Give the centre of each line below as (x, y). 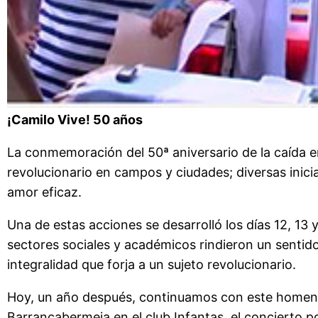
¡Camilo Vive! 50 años (75, 120)
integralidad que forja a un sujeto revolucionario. (152, 265)
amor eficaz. (44, 192)
